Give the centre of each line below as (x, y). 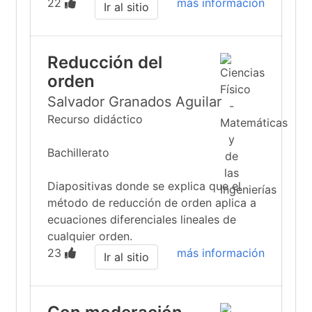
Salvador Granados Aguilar (134, 102)
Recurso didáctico (95, 119)
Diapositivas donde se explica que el (144, 186)
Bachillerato (78, 153)
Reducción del (105, 62)
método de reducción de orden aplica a (152, 203)
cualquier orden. (90, 236)
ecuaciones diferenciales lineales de (142, 219)
